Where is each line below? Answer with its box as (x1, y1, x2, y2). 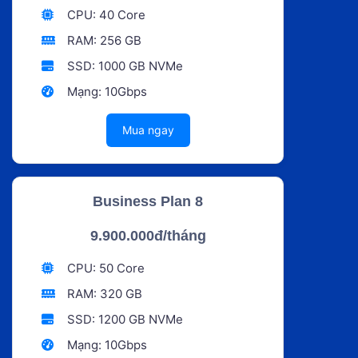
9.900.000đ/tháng (89, 227, 206, 244)
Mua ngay (121, 122, 174, 137)
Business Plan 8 (93, 193, 203, 209)
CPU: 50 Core (63, 260, 145, 276)
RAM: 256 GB (63, 32, 141, 48)
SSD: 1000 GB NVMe (63, 58, 183, 74)
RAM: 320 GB (63, 285, 142, 301)
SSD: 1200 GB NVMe (63, 311, 183, 327)
